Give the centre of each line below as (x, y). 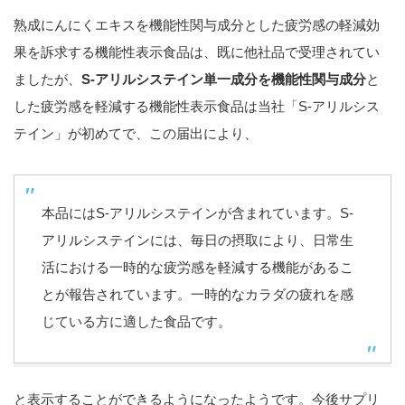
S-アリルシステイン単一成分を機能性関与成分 (224, 80)
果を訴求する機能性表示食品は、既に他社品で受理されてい (197, 52)
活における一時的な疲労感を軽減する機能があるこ (198, 268)
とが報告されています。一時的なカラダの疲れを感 (198, 295)
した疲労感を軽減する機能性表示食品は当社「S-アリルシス (197, 107)
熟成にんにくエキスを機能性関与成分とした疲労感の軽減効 (197, 25)
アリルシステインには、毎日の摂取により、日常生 (198, 240)
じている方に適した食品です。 (137, 322)
